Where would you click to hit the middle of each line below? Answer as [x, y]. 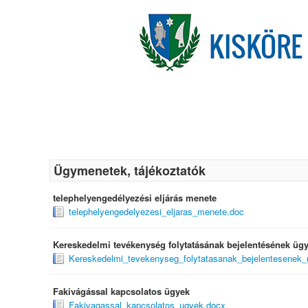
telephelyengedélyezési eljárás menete [135, 197]
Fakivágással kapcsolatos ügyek [121, 291]
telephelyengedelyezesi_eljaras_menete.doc [156, 211]
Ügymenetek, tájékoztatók [130, 170]
